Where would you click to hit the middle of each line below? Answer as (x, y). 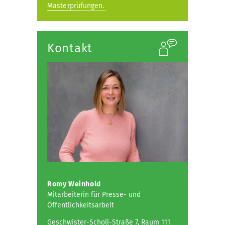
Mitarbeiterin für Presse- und (94, 195)
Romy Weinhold (74, 184)
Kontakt (70, 48)
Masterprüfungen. (76, 6)
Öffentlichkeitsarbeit (81, 205)
